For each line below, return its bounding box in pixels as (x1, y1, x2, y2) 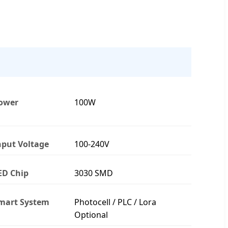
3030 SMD (74, 167, 113, 179)
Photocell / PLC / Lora (74, 196, 156, 208)
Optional (74, 209, 108, 220)
